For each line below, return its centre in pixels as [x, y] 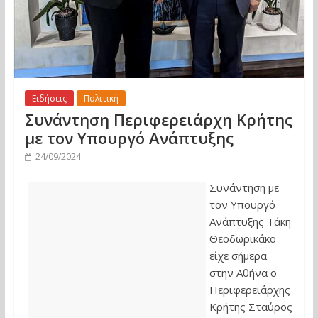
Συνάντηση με [244, 187]
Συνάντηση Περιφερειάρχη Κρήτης [158, 119]
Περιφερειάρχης [250, 289]
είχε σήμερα [238, 255]
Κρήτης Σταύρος [251, 306]
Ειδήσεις [49, 98]
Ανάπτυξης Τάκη [250, 221]
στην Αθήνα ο [243, 272]
